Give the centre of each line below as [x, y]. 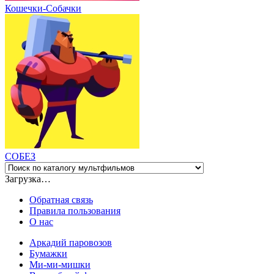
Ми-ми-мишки [60, 264]
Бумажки [48, 253]
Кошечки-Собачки [43, 8]
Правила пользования [75, 210]
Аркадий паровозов [71, 242]
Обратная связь [61, 199]
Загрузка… [28, 179]
